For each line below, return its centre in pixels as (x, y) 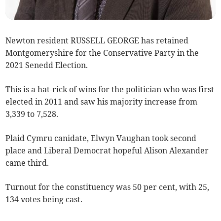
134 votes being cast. (44, 200)
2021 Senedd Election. (47, 65)
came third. (27, 163)
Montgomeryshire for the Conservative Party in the (102, 53)
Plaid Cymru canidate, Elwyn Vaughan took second (101, 138)
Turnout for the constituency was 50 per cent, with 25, (108, 187)
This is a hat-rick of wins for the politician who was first (110, 90)
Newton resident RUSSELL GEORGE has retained (97, 41)
